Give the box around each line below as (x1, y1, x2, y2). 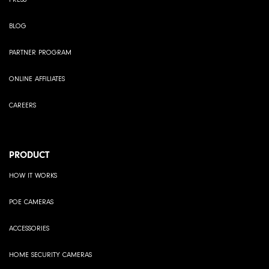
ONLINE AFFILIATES (9, 75, 65, 83)
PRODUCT (9, 149, 49, 161)
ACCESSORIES (9, 225, 49, 233)
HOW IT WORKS (9, 172, 57, 180)
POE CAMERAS (9, 198, 53, 207)
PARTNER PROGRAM (9, 49, 71, 57)
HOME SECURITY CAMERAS (9, 251, 92, 259)
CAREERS (9, 101, 36, 110)
